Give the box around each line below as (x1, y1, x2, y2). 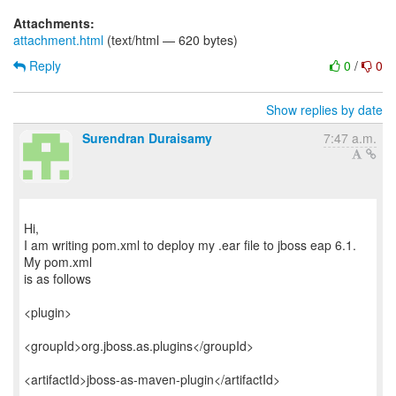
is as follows (24, 270, 91, 287)
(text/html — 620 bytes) (103, 31, 238, 49)
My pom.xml (24, 253, 92, 270)
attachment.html (13, 31, 103, 49)
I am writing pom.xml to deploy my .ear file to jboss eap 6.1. (24, 236, 356, 254)
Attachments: (13, 14, 95, 32)
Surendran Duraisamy (82, 129, 212, 147)
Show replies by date (266, 101, 383, 118)
